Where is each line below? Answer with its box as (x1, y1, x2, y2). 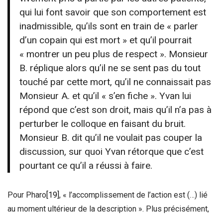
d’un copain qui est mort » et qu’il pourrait (19, 34, 192, 46)
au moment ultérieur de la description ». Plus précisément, (7, 204, 209, 214)
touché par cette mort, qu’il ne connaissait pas (19, 76, 212, 88)
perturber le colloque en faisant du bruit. (19, 117, 186, 129)
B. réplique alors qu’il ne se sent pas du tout (19, 62, 201, 74)
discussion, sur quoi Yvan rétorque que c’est (19, 145, 204, 157)
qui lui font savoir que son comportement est (19, 6, 207, 18)
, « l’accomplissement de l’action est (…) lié (59, 190, 208, 200)
